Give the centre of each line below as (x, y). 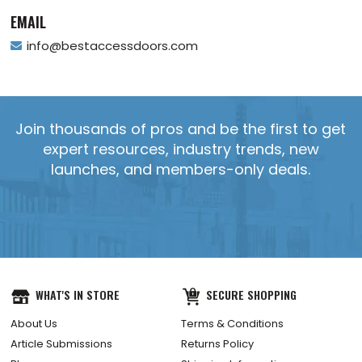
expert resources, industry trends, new (181, 149)
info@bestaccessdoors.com (113, 45)
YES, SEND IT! (268, 257)
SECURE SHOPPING (251, 335)
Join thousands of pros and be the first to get (181, 128)
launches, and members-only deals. (181, 169)
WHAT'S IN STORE (78, 335)
